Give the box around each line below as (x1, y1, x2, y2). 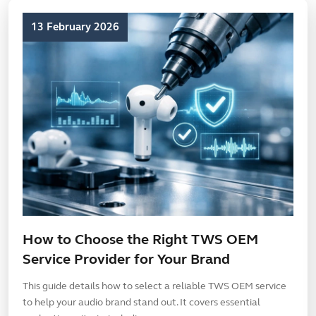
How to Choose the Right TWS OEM (23, 231, 258, 248)
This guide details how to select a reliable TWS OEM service (23, 280, 286, 292)
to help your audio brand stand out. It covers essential (23, 296, 260, 308)
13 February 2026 (31, 20, 119, 33)
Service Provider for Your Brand (23, 250, 230, 268)
